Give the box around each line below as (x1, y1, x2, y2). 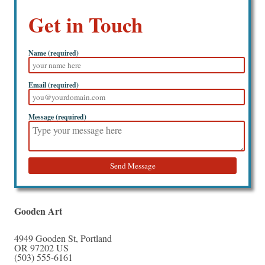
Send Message (109, 160, 156, 172)
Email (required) (28, 80, 79, 91)
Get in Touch (28, 9, 143, 40)
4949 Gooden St (14, 232, 76, 245)
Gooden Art (14, 204, 62, 218)
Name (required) (28, 48, 79, 59)
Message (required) (28, 112, 86, 122)
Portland (80, 232, 112, 245)
